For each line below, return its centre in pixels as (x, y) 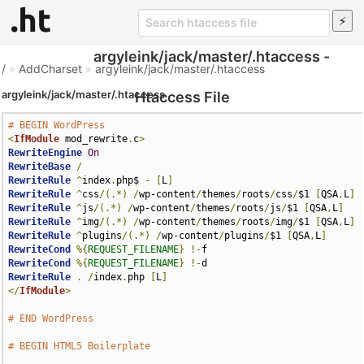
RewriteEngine (45, 153)
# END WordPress (51, 318)
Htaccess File (182, 97)
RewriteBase (40, 167)
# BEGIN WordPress (57, 125)
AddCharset (51, 69)
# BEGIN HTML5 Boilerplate (80, 346)
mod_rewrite (94, 139)
